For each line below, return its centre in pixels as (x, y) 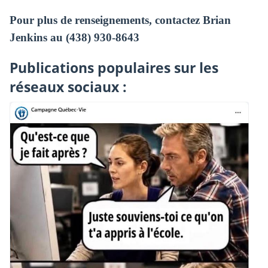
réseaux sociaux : (68, 87)
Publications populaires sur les (114, 68)
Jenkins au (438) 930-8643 (74, 38)
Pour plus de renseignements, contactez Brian (120, 20)
